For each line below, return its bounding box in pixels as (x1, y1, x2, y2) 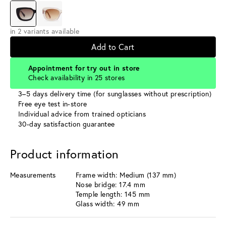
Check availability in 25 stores (28, 73, 125, 82)
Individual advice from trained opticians (18, 109, 146, 119)
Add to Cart (91, 41, 135, 52)
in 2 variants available (10, 26, 80, 36)
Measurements (10, 170, 56, 180)
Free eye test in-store (18, 99, 87, 108)
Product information (10, 146, 119, 161)
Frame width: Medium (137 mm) (76, 170, 177, 180)
